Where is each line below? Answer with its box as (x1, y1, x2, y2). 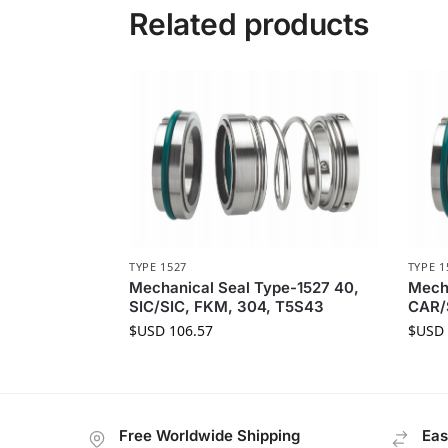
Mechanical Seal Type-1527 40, (128, 278, 359, 298)
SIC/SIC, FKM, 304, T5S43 (128, 297, 324, 317)
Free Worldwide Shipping (119, 426, 300, 446)
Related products (128, 6, 369, 43)
